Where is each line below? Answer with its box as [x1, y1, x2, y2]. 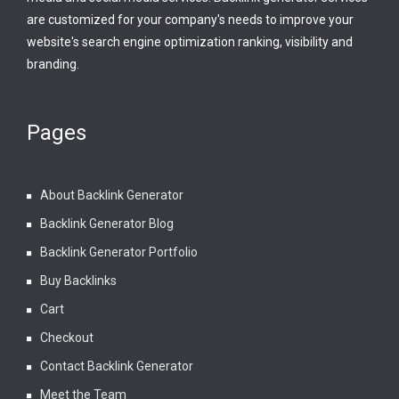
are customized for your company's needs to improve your [27, 12, 354, 28]
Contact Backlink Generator [40, 359, 193, 374]
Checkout [40, 330, 94, 346]
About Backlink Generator [40, 188, 183, 203]
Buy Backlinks [40, 273, 117, 289]
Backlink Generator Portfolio [40, 245, 198, 260]
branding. [27, 57, 79, 72]
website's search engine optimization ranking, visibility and [27, 35, 353, 50]
